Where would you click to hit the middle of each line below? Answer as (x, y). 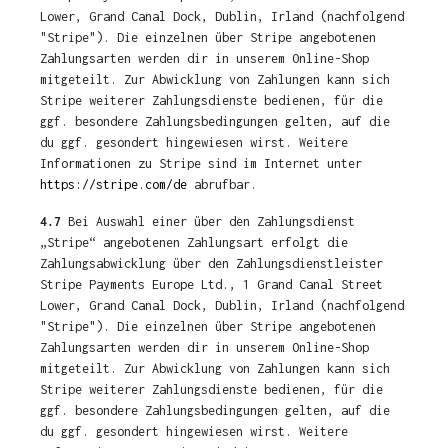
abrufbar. (222, 184)
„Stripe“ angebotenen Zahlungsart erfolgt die (194, 242)
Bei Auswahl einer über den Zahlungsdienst (208, 221)
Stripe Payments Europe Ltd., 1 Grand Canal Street (211, 284)
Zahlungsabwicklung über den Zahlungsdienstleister (211, 263)
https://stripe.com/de (113, 184)
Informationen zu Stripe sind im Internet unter (201, 163)
